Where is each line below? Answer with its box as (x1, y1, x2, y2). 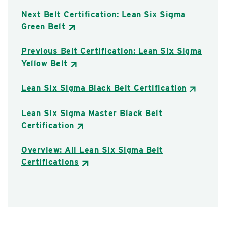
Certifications (21, 157, 79, 167)
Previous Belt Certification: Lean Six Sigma (21, 46, 202, 56)
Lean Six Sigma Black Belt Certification (21, 83, 187, 93)
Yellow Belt (21, 58, 68, 68)
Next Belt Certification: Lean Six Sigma (21, 9, 186, 19)
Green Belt (21, 21, 65, 31)
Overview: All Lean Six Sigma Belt (21, 145, 163, 155)
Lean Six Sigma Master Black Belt (21, 108, 162, 118)
